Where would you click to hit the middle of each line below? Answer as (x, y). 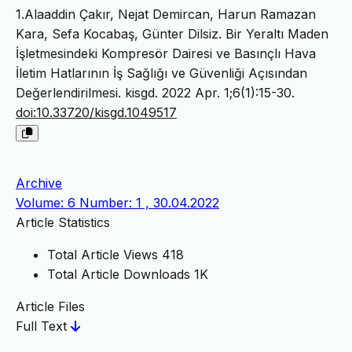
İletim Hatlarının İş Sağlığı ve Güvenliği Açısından (161, 73)
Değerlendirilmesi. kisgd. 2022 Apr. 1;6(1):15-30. (155, 92)
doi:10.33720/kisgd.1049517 (96, 112)
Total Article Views (103, 254)
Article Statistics (63, 222)
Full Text (43, 326)
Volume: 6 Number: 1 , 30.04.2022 (117, 202)
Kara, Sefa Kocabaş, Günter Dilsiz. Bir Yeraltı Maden (172, 33)
